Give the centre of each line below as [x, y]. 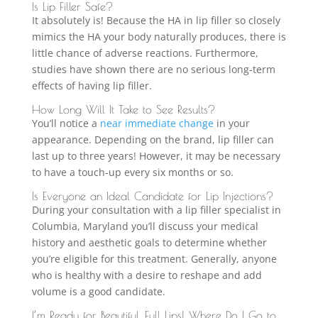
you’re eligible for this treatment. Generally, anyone [154, 258]
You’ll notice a [66, 123]
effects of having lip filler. [93, 85]
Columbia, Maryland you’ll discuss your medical [145, 226]
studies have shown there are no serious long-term [153, 69]
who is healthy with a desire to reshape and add [147, 275]
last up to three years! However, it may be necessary [156, 155]
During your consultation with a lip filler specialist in [156, 209]
